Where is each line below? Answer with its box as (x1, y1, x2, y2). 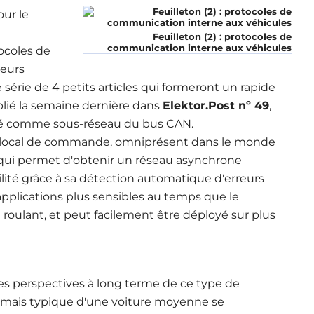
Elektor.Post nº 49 (162, 99, 269, 112)
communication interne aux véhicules (107, 42, 292, 53)
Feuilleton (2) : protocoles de (152, 31, 292, 42)
